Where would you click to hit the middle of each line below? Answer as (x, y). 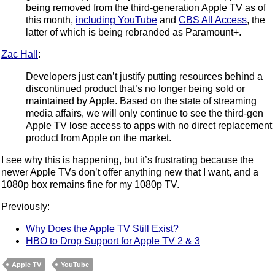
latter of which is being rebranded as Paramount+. (134, 33)
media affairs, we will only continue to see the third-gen (145, 114)
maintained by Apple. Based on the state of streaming (141, 101)
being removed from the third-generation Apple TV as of (146, 8)
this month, (51, 20)
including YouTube (116, 20)
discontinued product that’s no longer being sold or (135, 89)
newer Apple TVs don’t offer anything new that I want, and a (130, 172)
